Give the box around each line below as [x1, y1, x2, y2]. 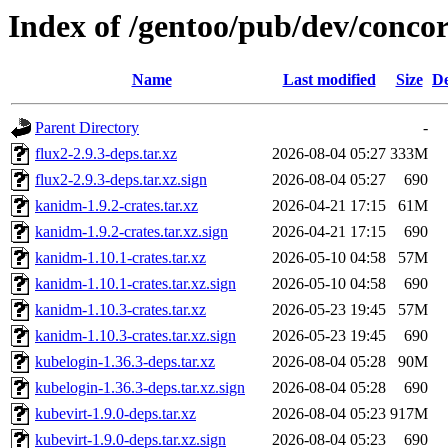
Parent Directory [35, 119, 139, 137]
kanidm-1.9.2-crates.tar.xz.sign [35, 223, 228, 241]
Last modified [282, 71, 376, 89]
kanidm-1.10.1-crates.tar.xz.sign [35, 275, 236, 293]
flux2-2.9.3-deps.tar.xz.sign [35, 171, 207, 189]
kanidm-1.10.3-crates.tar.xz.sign [35, 327, 236, 345]
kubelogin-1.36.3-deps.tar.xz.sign [35, 379, 245, 397]
